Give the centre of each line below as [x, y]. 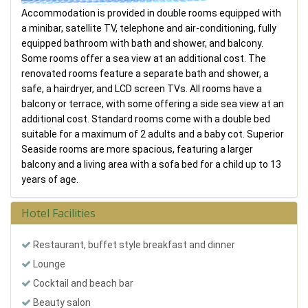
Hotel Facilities [58, 213]
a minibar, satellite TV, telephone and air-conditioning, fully [149, 28]
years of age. [50, 179]
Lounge [48, 264]
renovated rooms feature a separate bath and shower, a [145, 73]
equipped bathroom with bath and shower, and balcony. [142, 43]
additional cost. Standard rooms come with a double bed [146, 119]
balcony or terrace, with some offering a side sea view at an [153, 103]
